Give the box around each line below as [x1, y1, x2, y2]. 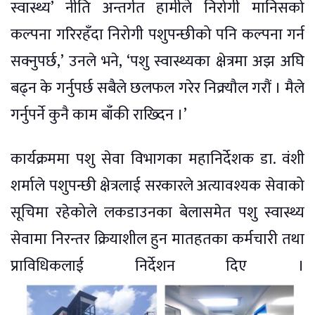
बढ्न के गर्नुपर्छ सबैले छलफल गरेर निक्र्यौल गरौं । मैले [11, 75, 304, 102]
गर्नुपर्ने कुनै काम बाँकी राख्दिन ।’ [11, 102, 187, 129]
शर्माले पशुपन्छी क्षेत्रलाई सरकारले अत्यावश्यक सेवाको [11, 173, 304, 200]
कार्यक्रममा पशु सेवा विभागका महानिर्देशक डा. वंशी [11, 146, 304, 173]
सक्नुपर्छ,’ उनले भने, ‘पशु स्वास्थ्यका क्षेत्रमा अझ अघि [11, 49, 304, 75]
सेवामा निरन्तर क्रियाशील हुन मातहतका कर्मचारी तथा [11, 226, 304, 253]
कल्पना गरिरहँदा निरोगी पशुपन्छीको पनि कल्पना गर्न [11, 22, 304, 49]
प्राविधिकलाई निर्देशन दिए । [11, 253, 304, 280]
